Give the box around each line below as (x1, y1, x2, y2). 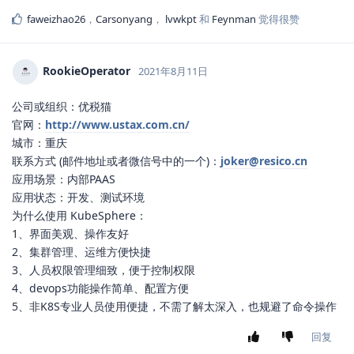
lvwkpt (165, 12, 197, 27)
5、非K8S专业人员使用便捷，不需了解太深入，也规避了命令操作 (12, 299, 337, 314)
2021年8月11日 (138, 64, 208, 79)
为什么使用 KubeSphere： (12, 208, 147, 224)
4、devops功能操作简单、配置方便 (12, 281, 189, 296)
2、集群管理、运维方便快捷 (12, 244, 151, 260)
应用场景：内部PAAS (12, 171, 115, 187)
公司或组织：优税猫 (12, 99, 111, 115)
